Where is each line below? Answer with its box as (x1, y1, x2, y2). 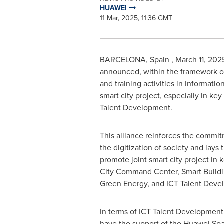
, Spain (145, 54, 171, 65)
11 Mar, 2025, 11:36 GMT (99, 13, 172, 23)
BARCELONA (99, 54, 146, 65)
